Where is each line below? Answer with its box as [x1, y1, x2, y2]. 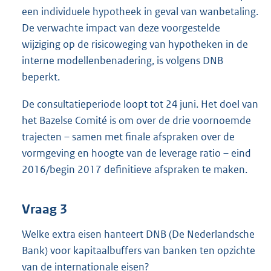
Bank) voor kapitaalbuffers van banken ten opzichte [22, 243, 255, 257]
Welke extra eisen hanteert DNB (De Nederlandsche [22, 227, 255, 241]
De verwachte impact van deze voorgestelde [22, 21, 220, 35]
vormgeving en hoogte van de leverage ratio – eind [22, 146, 251, 160]
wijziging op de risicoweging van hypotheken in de [22, 38, 248, 51]
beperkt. [22, 70, 60, 84]
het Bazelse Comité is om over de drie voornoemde [22, 114, 251, 128]
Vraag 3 [22, 201, 67, 217]
